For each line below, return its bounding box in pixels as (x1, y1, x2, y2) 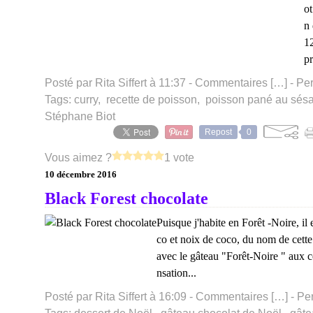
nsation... (156, 267, 196, 279)
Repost (205, 127, 232, 137)
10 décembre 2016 (45, 169, 117, 180)
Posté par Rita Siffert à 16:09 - (45, 291, 196, 303)
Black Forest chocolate (45, 189, 208, 208)
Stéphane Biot (45, 110, 115, 122)
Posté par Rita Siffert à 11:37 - (45, 77, 195, 89)
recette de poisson (106, 94, 197, 105)
